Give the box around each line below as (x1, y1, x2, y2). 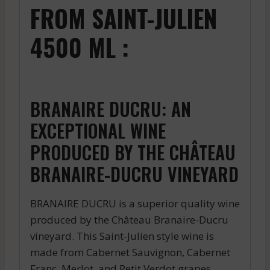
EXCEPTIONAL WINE (30, 117, 166, 145)
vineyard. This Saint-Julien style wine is (30, 229, 214, 243)
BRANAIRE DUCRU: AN (30, 95, 191, 123)
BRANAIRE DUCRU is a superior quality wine (30, 196, 240, 211)
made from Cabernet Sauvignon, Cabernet (30, 245, 230, 260)
